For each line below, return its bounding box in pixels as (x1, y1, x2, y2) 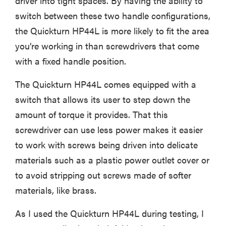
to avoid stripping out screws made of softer (15, 168, 191, 182)
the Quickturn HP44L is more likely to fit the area (15, 24, 209, 37)
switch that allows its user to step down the (15, 93, 190, 106)
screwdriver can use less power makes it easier (15, 123, 203, 136)
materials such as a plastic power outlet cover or (15, 153, 209, 166)
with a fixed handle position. (15, 54, 126, 68)
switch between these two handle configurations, (15, 9, 210, 22)
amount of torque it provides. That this (15, 108, 168, 121)
